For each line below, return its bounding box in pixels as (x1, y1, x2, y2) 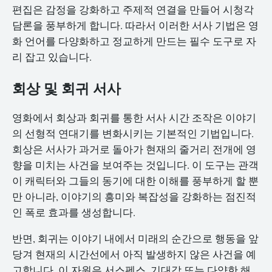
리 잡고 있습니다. (12, 50, 92, 64)
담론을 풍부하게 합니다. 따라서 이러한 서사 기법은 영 (12, 18, 259, 33)
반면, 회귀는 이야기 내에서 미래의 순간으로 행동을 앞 (12, 231, 259, 245)
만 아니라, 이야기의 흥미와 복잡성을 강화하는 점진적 (12, 189, 256, 203)
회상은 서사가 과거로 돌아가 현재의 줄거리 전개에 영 (12, 141, 256, 156)
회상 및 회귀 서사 (12, 77, 121, 98)
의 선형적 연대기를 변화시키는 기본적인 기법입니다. (12, 126, 254, 140)
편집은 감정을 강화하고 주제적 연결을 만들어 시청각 (12, 2, 254, 17)
